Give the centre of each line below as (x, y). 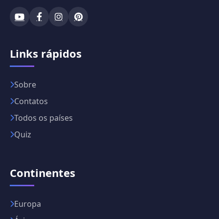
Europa (28, 204)
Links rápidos (46, 53)
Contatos (31, 101)
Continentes (43, 172)
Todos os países (44, 118)
